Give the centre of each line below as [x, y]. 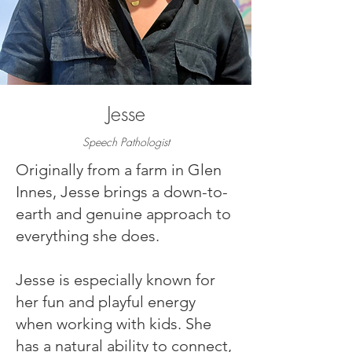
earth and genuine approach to [123, 214]
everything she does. [88, 236]
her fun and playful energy [106, 302]
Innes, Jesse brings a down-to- [122, 192]
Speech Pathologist [126, 142]
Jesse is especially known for [115, 280]
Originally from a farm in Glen [119, 170]
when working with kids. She [114, 324]
